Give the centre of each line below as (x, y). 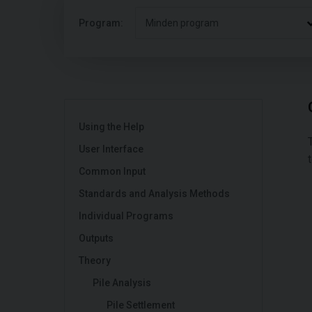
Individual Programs (126, 216)
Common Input (112, 171)
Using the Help (111, 127)
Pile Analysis (122, 283)
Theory (95, 260)
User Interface (111, 149)
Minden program (182, 23)
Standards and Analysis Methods (154, 194)
